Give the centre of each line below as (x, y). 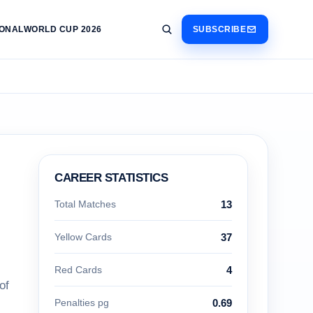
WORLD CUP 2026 (63, 29)
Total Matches (85, 204)
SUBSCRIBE (219, 29)
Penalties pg (82, 303)
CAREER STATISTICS (111, 178)
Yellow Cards (83, 237)
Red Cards (78, 270)
